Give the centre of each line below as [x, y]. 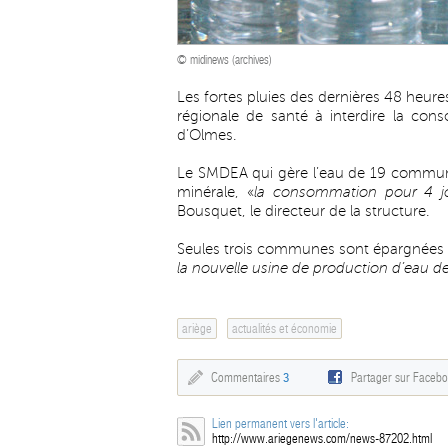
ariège [197, 328]
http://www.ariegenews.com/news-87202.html [322, 438]
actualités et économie [284, 328]
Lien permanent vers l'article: [280, 423]
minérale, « [215, 192]
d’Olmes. [207, 135]
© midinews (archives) [224, 60]
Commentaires [247, 377]
